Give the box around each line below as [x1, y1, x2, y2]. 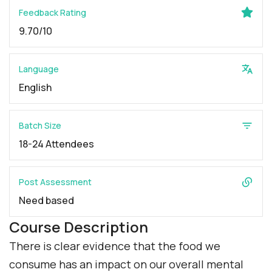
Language [19, 63, 59, 75]
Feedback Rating [19, 7, 86, 19]
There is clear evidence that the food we [9, 239, 220, 254]
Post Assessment [19, 176, 92, 188]
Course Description [9, 217, 148, 237]
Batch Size [19, 120, 61, 132]
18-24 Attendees [19, 137, 94, 151]
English [19, 81, 52, 95]
